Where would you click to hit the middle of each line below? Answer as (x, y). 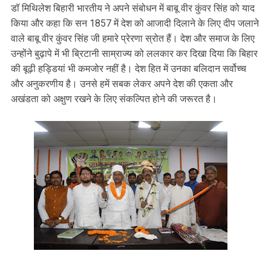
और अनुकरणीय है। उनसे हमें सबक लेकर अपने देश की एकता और (122, 84)
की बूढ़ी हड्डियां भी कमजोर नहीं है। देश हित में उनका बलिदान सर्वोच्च (129, 69)
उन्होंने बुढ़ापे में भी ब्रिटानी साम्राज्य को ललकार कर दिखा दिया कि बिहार (134, 54)
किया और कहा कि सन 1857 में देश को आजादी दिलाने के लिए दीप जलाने (135, 24)
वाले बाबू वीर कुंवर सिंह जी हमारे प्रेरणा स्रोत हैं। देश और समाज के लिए (133, 39)
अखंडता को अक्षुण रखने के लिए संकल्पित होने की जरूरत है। (115, 99)
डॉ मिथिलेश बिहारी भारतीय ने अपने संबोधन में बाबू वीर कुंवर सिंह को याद (133, 8)
